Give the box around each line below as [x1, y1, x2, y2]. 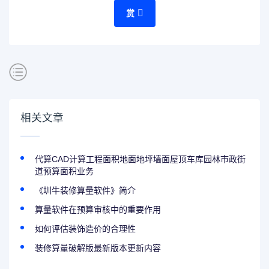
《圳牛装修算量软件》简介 [35, 185, 136, 195]
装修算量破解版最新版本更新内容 [35, 243, 162, 253]
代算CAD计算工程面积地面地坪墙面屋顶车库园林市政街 [35, 154, 246, 164]
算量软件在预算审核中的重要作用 [35, 204, 162, 214]
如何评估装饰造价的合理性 [35, 223, 136, 234]
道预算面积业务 [35, 166, 94, 176]
